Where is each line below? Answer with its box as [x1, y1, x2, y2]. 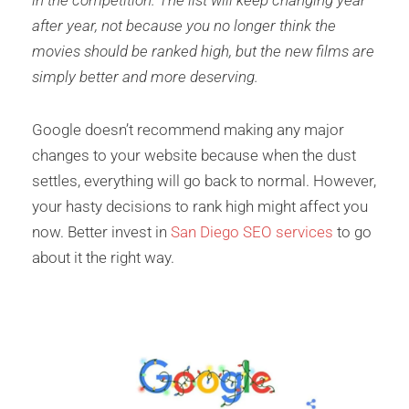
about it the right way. [32, 248, 174, 267]
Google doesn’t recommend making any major [32, 121, 344, 140]
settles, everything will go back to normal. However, [32, 172, 376, 191]
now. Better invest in [32, 223, 171, 242]
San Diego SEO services [171, 223, 333, 242]
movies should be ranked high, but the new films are [32, 42, 374, 61]
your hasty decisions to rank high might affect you [32, 197, 368, 216]
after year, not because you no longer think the [32, 16, 336, 36]
